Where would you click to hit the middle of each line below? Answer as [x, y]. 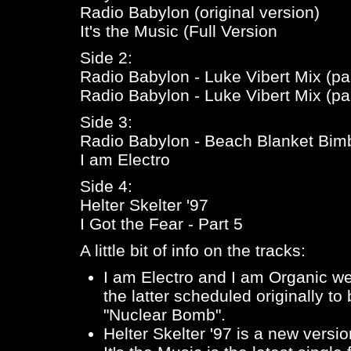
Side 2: [106, 58]
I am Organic [279, 277]
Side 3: [106, 122]
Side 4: [106, 186]
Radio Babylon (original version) [200, 12]
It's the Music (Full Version [179, 31]
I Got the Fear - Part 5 [161, 224]
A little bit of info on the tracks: [193, 250]
